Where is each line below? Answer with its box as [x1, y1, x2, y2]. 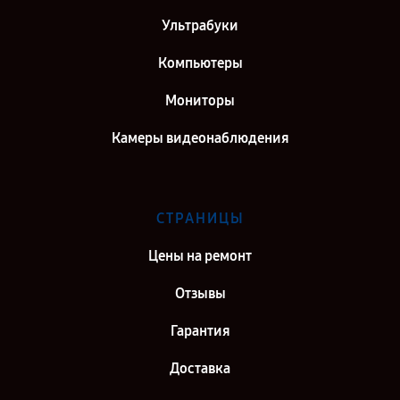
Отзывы [174, 285, 226, 303]
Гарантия [170, 322, 230, 340]
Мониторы [165, 92, 235, 110]
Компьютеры [157, 54, 243, 72]
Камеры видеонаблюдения [111, 129, 289, 147]
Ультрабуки [162, 17, 238, 35]
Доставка [170, 360, 230, 378]
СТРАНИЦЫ [155, 210, 245, 228]
